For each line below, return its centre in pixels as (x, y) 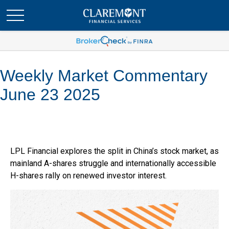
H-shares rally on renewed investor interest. (88, 176)
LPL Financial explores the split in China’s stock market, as (114, 151)
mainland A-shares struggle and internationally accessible (113, 163)
